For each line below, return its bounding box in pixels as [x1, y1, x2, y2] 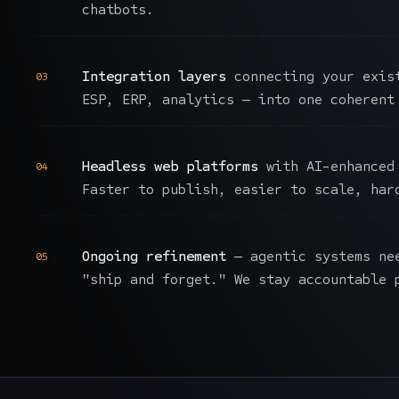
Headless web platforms [82, 158, 258, 175]
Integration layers [82, 68, 226, 85]
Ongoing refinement [82, 248, 226, 265]
